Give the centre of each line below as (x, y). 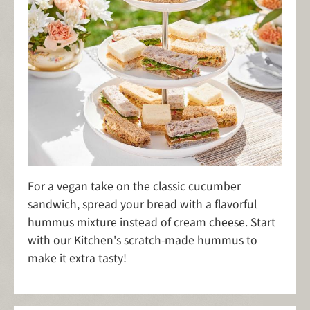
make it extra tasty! (77, 259)
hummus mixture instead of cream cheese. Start (152, 223)
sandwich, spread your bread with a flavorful (142, 205)
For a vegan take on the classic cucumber (134, 187)
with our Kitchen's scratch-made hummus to (143, 241)
